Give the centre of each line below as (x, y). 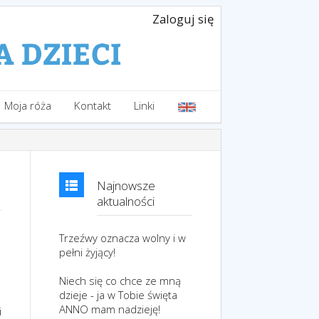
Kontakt (93, 106)
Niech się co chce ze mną (120, 281)
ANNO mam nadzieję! (110, 309)
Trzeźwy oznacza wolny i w (122, 238)
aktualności (126, 201)
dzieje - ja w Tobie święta (118, 295)
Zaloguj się (183, 19)
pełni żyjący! (87, 252)
